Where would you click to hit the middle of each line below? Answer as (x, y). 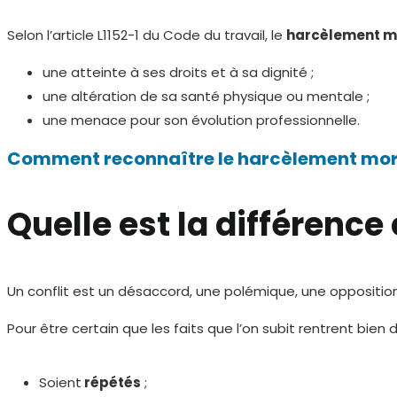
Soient (60, 382)
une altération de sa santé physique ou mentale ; (206, 96)
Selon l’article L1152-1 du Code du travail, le (147, 35)
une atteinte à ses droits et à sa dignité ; (178, 72)
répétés (111, 382)
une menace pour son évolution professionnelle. (201, 120)
